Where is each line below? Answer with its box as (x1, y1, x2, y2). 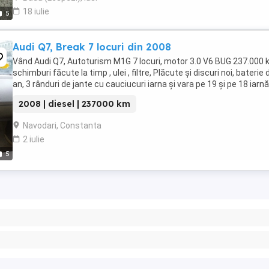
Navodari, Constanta (23, 121, 101, 130)
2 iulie (23, 134, 44, 144)
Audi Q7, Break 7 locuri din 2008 (13, 41, 171, 53)
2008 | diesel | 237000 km (19, 98, 130, 109)
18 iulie (23, 7, 49, 16)
